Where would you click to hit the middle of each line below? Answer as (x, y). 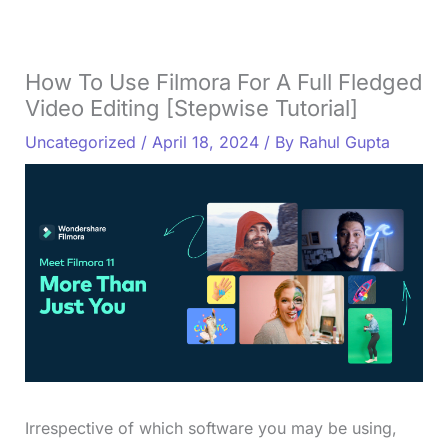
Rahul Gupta (344, 141)
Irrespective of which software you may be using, (210, 427)
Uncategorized (80, 141)
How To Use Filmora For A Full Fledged (223, 81)
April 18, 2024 (207, 141)
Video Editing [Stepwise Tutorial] (191, 107)
